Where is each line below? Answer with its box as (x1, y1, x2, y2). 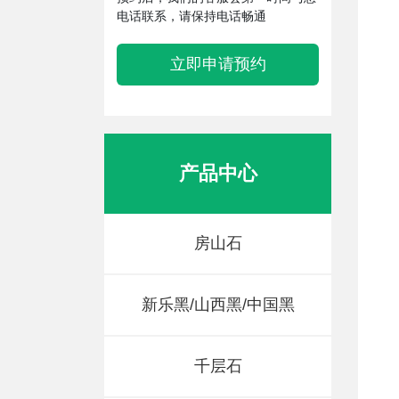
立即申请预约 (169, 54, 266, 73)
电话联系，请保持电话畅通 (117, 8, 266, 23)
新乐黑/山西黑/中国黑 (141, 295, 295, 313)
